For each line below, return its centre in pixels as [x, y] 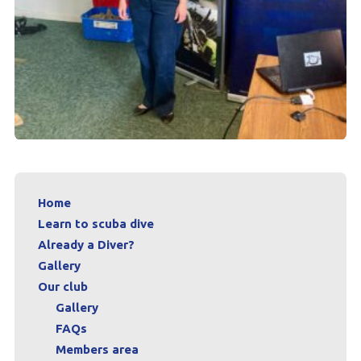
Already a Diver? [86, 244]
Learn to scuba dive [95, 223]
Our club [62, 286]
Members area [97, 349]
